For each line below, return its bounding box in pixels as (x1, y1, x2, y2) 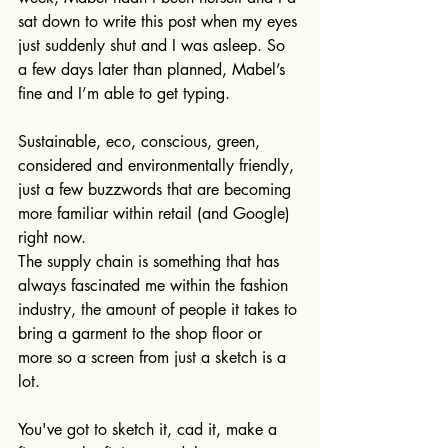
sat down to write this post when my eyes (18, 11, 302, 32)
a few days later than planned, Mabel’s (18, 59, 290, 80)
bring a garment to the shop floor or (18, 323, 267, 344)
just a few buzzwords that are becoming (18, 179, 296, 200)
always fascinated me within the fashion (18, 275, 293, 296)
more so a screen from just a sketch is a (18, 347, 291, 368)
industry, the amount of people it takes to (18, 299, 302, 320)
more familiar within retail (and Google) (18, 203, 295, 224)
